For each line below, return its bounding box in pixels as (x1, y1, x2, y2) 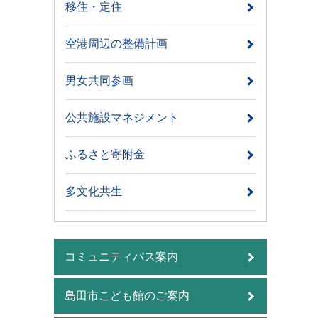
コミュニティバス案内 (65, 251, 178, 263)
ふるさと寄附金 (65, 148, 145, 161)
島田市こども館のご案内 (65, 290, 190, 302)
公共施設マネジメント (65, 111, 179, 124)
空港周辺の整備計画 (65, 38, 168, 50)
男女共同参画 (65, 75, 133, 87)
